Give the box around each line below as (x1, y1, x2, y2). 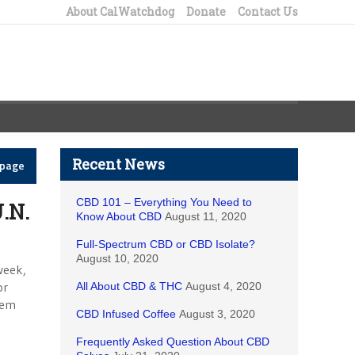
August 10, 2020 (76, 252, 158, 265)
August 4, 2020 (185, 280, 261, 292)
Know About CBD (76, 210, 162, 223)
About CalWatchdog (66, 4, 174, 19)
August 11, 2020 (165, 210, 246, 223)
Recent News (72, 155, 165, 174)
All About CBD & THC (76, 280, 182, 292)
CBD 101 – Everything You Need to (76, 196, 252, 208)
